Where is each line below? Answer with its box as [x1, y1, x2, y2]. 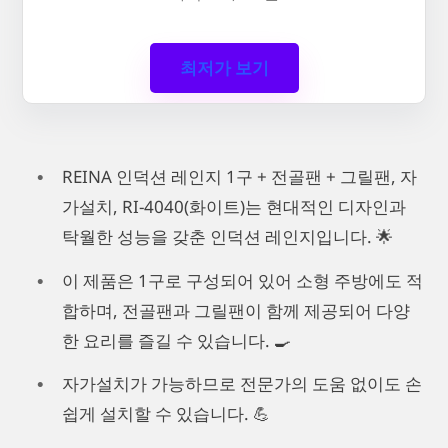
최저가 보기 [179, 56, 269, 80]
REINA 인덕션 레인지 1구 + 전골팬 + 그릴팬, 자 [62, 165, 417, 189]
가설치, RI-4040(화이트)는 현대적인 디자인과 [62, 195, 406, 219]
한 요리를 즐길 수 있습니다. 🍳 [62, 328, 291, 352]
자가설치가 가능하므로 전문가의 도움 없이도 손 [62, 372, 422, 396]
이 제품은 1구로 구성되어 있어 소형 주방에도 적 [62, 268, 423, 292]
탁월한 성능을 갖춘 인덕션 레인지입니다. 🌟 [62, 225, 393, 249]
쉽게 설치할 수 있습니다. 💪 [62, 402, 270, 426]
